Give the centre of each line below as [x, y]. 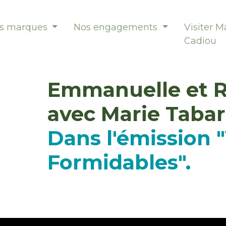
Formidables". [119, 162]
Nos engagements [117, 27]
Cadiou [200, 41]
